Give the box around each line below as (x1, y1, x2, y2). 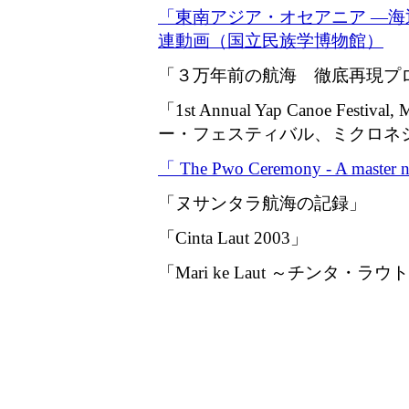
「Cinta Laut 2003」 (158, 228, 308, 248)
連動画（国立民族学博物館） (158, 31, 383, 51)
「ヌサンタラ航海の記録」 (158, 194, 366, 214)
